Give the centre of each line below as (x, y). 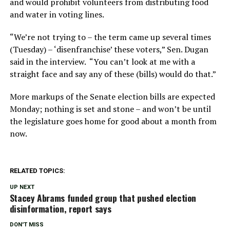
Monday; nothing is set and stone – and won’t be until (110, 109)
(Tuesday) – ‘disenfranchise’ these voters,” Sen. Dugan (109, 49)
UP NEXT (22, 187)
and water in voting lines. (57, 14)
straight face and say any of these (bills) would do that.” (113, 74)
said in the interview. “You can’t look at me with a (102, 61)
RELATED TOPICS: (37, 170)
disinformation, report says (60, 208)
